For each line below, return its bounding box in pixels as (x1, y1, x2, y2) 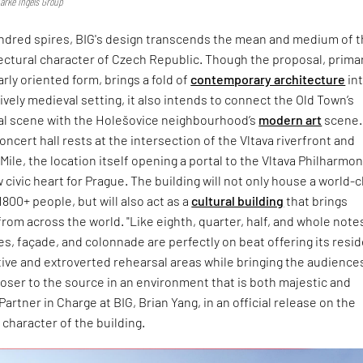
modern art (258, 112, 322, 128)
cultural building (191, 193, 284, 209)
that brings (284, 193, 348, 209)
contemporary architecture (190, 71, 346, 88)
